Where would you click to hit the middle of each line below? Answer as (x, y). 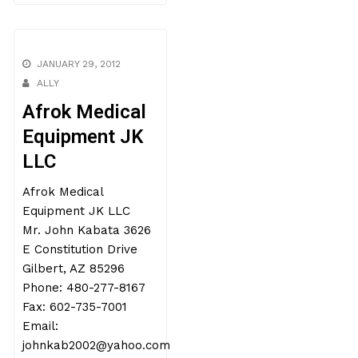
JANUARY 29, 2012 (79, 64)
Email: (41, 326)
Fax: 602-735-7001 (75, 307)
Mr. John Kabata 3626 (87, 230)
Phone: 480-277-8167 (84, 288)
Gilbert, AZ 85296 (74, 268)
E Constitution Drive (80, 249)
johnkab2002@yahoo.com (97, 345)
